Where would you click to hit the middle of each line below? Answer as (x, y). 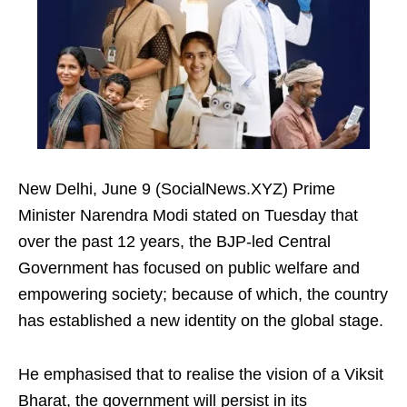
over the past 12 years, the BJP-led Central (174, 242)
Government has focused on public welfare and (189, 268)
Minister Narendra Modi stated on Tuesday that (188, 215)
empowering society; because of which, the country (203, 294)
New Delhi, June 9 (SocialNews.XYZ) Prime (177, 189)
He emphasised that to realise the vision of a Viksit (201, 374)
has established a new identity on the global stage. (201, 321)
